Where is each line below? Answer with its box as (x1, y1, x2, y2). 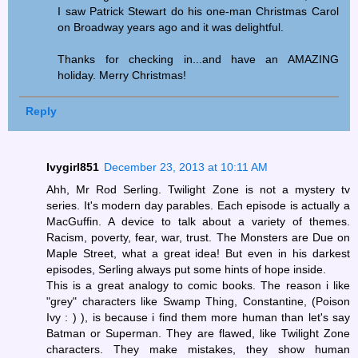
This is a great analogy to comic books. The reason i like (46, 279, 350, 292)
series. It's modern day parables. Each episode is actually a (46, 199, 350, 213)
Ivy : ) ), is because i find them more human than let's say (46, 311, 350, 324)
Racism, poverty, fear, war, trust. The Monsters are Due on (46, 231, 350, 245)
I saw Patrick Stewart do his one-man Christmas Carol (58, 5, 339, 18)
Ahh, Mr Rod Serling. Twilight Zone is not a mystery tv (46, 183, 350, 197)
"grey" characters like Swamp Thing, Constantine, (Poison (46, 295, 350, 308)
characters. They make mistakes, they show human (46, 343, 350, 356)
